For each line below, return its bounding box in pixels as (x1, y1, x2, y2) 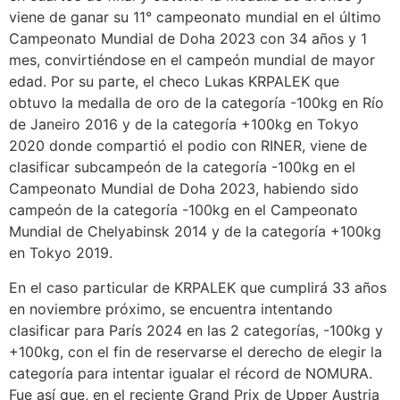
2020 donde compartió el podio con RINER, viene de (9, 137, 367, 155)
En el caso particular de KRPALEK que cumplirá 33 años (9, 278, 387, 296)
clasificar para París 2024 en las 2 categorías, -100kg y (9, 321, 383, 339)
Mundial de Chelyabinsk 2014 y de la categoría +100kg (9, 222, 381, 241)
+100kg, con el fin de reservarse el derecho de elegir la (9, 342, 382, 361)
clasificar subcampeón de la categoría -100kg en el (9, 158, 355, 177)
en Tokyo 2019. (9, 244, 112, 262)
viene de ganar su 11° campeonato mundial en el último (9, 8, 381, 27)
